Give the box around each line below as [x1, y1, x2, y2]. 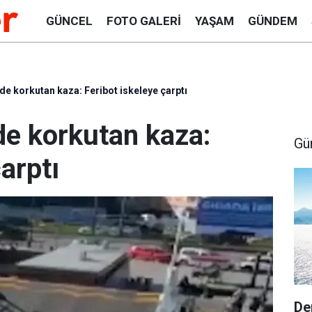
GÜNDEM [247, 13, 297, 28]
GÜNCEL [45, 13, 93, 28]
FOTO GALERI [106, 13, 181, 28]
